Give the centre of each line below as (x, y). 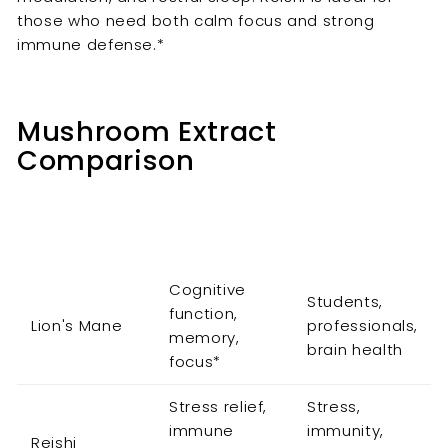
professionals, (363, 326)
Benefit (200, 246)
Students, (345, 302)
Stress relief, (218, 407)
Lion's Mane (77, 326)
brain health (355, 350)
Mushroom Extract (147, 132)
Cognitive (207, 290)
